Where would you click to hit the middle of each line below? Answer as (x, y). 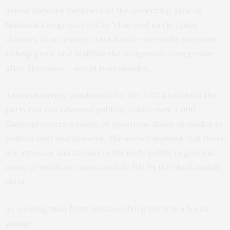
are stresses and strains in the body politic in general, (111, 153)
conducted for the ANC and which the (142, 95)
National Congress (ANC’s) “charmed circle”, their (102, 25)
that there (204, 138)
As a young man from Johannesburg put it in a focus (107, 209)
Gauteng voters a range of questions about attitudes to (114, 124)
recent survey (40, 95)
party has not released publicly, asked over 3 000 (100, 110)
